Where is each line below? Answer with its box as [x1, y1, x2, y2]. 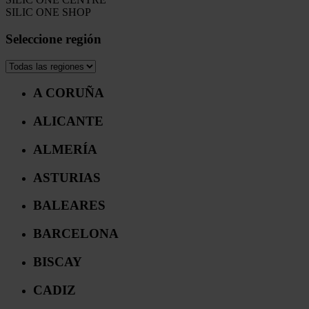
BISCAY [33, 254, 82, 269]
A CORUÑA [33, 86, 104, 101]
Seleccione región [6, 32, 101, 47]
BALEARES [33, 198, 106, 213]
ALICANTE [33, 114, 103, 129]
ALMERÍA [33, 141, 97, 157]
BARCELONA [33, 226, 119, 241]
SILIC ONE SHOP [6, 6, 91, 19]
